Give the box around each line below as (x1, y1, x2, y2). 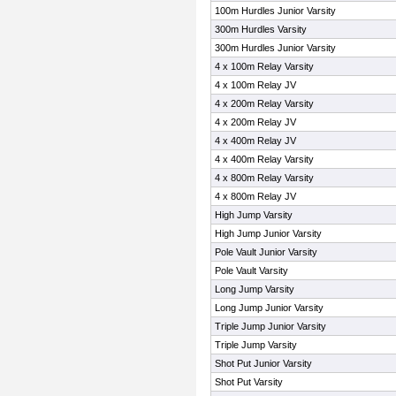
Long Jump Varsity (215, 284, 294, 294)
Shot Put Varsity (215, 377, 283, 387)
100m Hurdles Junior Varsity (215, 5, 336, 16)
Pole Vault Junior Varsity (215, 247, 317, 257)
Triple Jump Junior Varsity (215, 321, 326, 331)
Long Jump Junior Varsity (215, 302, 324, 313)
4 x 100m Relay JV (215, 80, 296, 90)
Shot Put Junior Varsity (215, 358, 312, 369)
